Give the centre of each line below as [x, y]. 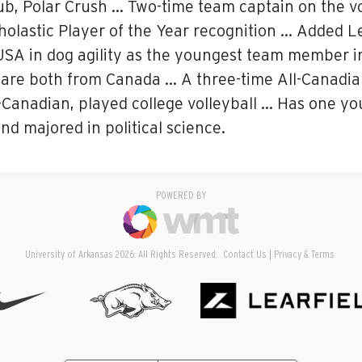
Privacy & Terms [304, 255]
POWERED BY [181, 196]
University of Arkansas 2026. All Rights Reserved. [122, 255]
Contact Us [244, 255]
